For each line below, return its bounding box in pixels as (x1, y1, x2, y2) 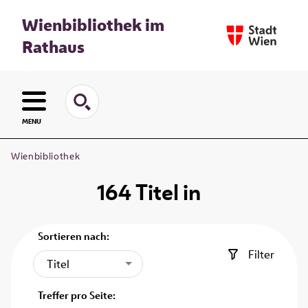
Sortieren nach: (38, 229, 110, 244)
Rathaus (22, 35, 85, 58)
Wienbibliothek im (22, 13, 164, 36)
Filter (248, 247, 274, 263)
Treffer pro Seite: (38, 287, 116, 302)
